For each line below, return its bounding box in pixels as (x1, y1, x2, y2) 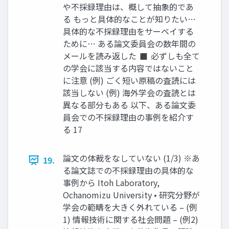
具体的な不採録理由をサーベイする (63, 25, 194, 37)
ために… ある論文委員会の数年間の (63, 37, 196, 50)
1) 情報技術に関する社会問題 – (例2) (63, 213, 198, 225)
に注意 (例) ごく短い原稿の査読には (63, 74, 196, 86)
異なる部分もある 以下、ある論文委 (63, 99, 196, 111)
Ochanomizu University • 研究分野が (63, 189, 200, 201)
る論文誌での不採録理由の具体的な (63, 164, 194, 176)
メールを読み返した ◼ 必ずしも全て (63, 50, 200, 62)
